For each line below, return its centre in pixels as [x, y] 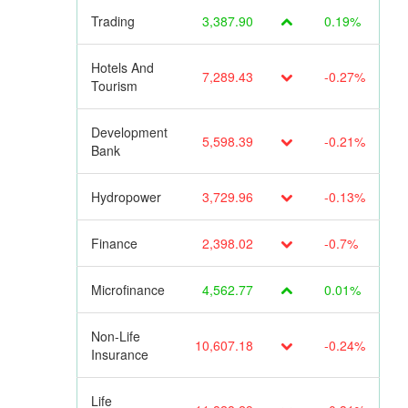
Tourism [114, 86]
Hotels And [122, 68]
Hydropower [126, 197]
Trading [112, 21]
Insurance [119, 355]
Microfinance [127, 290]
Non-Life [115, 337]
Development [129, 133]
